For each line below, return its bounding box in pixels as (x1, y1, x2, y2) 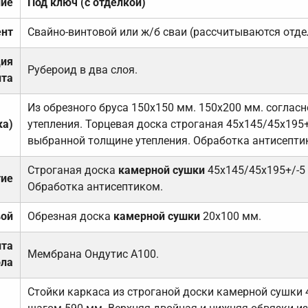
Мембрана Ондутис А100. (27, 247, 159, 261)
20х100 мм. (199, 210, 261, 223)
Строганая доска (27, 164, 118, 177)
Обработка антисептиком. (27, 180, 163, 194)
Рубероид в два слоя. (27, 63, 137, 77)
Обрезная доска (27, 210, 113, 223)
